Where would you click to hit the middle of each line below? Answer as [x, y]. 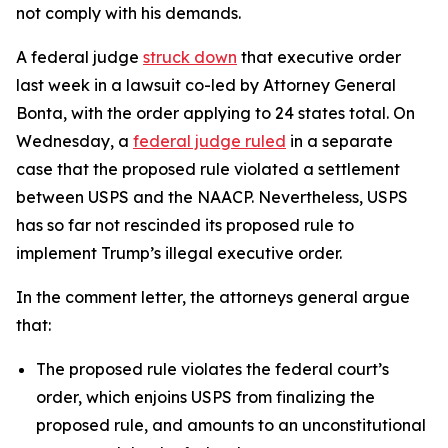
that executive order [319, 57]
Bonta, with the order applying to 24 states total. [204, 113]
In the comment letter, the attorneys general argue [213, 297]
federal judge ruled [209, 141]
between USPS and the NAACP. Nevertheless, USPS [212, 197]
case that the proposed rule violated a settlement [208, 169]
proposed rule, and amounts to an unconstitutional [231, 425]
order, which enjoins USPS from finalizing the [205, 397]
